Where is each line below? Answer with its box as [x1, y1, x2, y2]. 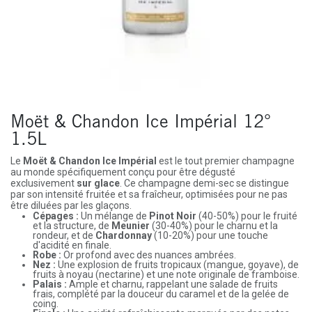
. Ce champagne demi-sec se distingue [120, 178, 289, 189]
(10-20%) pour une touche [152, 230, 268, 242]
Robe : [33, 249, 61, 261]
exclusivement [10, 178, 77, 189]
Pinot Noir [149, 210, 196, 222]
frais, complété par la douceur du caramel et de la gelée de [33, 288, 289, 300]
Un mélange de [79, 210, 149, 222]
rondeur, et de [33, 230, 95, 242]
